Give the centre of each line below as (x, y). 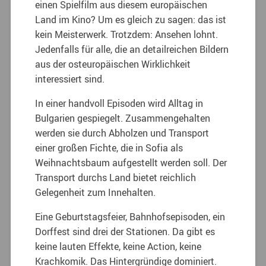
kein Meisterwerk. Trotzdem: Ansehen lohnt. (127, 34)
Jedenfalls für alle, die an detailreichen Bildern (132, 49)
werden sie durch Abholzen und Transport (122, 133)
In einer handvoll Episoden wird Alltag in (119, 103)
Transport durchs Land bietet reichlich (116, 177)
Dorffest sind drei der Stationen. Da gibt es (125, 231)
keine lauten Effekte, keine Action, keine (118, 246)
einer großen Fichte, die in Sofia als (109, 148)
